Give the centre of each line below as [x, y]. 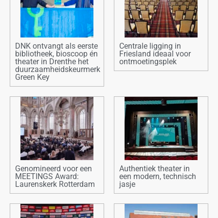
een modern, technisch [158, 177]
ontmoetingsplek [148, 62]
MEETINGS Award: [47, 177]
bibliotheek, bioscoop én [56, 54]
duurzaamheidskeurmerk [58, 70]
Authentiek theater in [154, 169]
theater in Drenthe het [52, 62]
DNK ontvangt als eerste [56, 46]
